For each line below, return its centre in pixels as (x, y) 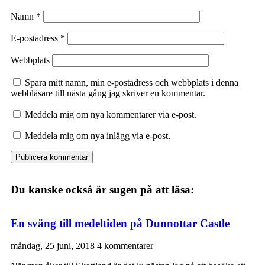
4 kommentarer (125, 246)
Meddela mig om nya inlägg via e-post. (98, 136)
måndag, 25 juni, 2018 (54, 246)
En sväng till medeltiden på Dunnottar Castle (120, 223)
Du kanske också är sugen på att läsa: (102, 190)
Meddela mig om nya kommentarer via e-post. (111, 115)
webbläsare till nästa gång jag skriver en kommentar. (108, 93)
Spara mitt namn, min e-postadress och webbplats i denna (132, 83)
